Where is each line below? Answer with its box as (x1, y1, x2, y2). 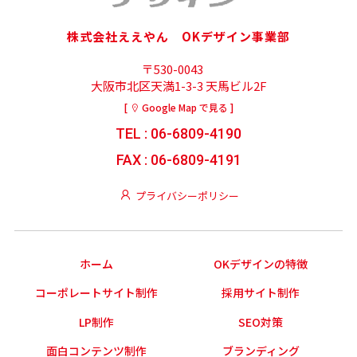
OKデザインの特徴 (214, 255, 308, 272)
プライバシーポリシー (132, 187, 239, 203)
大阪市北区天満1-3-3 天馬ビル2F (90, 76, 267, 94)
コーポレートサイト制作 (34, 284, 158, 301)
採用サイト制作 (222, 284, 300, 301)
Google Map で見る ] (139, 100, 233, 114)
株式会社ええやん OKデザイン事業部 (67, 27, 290, 45)
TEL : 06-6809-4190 (116, 124, 241, 142)
